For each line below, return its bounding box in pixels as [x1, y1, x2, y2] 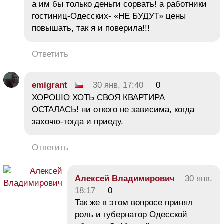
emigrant [32, 80, 67, 90]
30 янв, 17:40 [93, 80, 143, 90]
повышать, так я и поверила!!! [32, 23, 155, 33]
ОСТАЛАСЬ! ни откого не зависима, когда [32, 104, 194, 114]
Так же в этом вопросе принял [75, 197, 193, 207]
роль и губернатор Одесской [75, 209, 187, 219]
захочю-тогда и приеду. [32, 116, 123, 126]
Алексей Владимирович [75, 173, 175, 183]
